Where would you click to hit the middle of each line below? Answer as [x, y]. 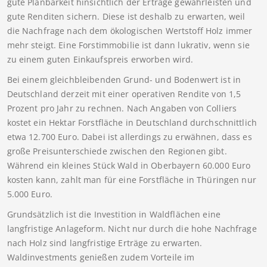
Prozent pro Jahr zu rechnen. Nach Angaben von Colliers [122, 108]
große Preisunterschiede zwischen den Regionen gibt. [117, 151]
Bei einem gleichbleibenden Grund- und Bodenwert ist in [124, 80]
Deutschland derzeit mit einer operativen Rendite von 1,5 [124, 94]
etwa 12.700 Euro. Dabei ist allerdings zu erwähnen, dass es [129, 137]
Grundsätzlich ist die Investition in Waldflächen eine [114, 215]
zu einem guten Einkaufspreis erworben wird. [100, 60]
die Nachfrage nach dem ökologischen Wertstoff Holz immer [130, 31]
